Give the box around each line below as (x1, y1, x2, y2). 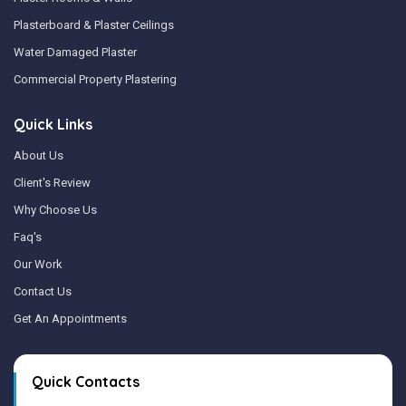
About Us (14, 148, 63, 162)
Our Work (14, 256, 63, 271)
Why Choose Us (14, 202, 97, 217)
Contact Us (14, 284, 72, 298)
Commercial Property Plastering (14, 72, 177, 86)
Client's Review (14, 175, 91, 189)
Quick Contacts (32, 372, 140, 391)
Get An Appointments (14, 311, 127, 325)
